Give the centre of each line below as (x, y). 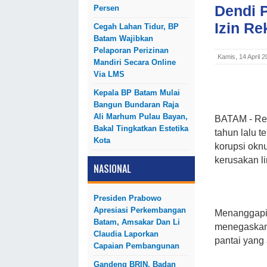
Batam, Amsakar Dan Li (137, 222)
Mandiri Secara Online (135, 62)
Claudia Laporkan (126, 234)
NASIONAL (112, 169)
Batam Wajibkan (123, 38)
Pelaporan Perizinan (131, 50)
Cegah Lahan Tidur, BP (136, 27)
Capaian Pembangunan (136, 246)
